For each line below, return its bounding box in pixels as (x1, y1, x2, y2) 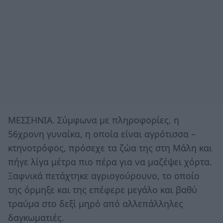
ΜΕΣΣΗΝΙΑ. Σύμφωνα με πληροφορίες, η (8, 113, 179, 126)
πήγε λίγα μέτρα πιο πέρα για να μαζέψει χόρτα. (8, 155, 212, 168)
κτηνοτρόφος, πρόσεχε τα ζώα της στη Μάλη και (8, 141, 212, 154)
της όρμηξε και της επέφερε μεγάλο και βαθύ (8, 183, 197, 196)
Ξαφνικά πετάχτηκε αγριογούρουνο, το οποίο (8, 169, 200, 182)
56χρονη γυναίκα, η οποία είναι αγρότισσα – (8, 127, 196, 140)
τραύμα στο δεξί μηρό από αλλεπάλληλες (8, 197, 183, 210)
